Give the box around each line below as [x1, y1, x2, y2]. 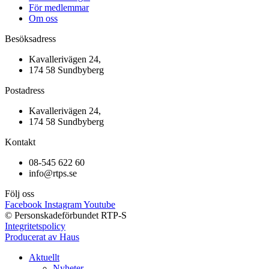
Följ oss [5, 188, 34, 199]
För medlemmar [29, 2, 89, 13]
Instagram [44, 199, 82, 210]
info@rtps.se [29, 168, 77, 178]
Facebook [5, 199, 42, 210]
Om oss [29, 13, 58, 23]
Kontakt [5, 136, 35, 147]
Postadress [5, 85, 44, 95]
